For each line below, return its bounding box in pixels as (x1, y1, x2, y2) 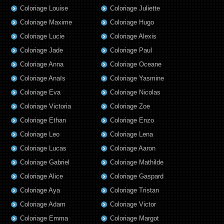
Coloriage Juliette (110, 4, 160, 12)
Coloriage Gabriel (20, 158, 69, 166)
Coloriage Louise (20, 4, 68, 12)
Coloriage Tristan (110, 186, 159, 194)
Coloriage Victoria (20, 102, 71, 110)
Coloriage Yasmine (110, 74, 164, 82)
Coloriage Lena (110, 130, 153, 138)
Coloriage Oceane (110, 60, 161, 68)
